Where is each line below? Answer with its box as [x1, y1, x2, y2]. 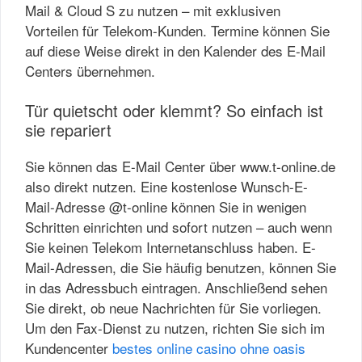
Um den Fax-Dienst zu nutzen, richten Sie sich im [25, 318, 325, 338]
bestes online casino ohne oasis [112, 338, 305, 358]
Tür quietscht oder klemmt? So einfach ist [25, 99, 323, 122]
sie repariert [25, 118, 112, 141]
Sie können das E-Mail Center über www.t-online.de [25, 156, 335, 176]
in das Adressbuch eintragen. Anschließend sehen [25, 277, 327, 297]
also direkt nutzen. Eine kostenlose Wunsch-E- [25, 176, 308, 196]
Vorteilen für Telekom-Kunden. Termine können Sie [25, 19, 330, 40]
